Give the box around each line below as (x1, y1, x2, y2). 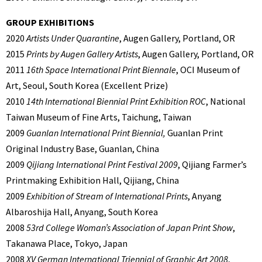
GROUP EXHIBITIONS (6, 16, 94, 29)
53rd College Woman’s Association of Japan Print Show (26, 222, 233, 234)
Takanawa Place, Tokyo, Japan (6, 237, 127, 250)
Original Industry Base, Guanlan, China (6, 143, 159, 155)
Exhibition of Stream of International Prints (26, 190, 188, 202)
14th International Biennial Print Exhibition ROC (26, 95, 206, 108)
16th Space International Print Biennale (26, 64, 176, 76)
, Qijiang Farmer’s (178, 158, 247, 171)
